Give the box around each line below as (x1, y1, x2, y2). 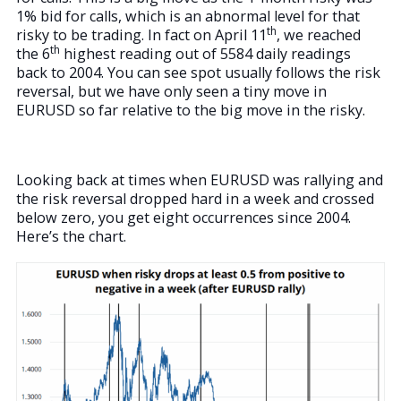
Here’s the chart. (16, 226, 126, 246)
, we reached (277, 24, 361, 45)
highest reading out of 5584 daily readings (60, 43, 351, 64)
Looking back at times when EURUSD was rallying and (16, 169, 383, 190)
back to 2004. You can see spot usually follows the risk (16, 62, 380, 82)
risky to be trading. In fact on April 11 (16, 24, 267, 45)
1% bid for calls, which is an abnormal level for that (16, 5, 360, 26)
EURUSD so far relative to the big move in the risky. (16, 99, 365, 120)
